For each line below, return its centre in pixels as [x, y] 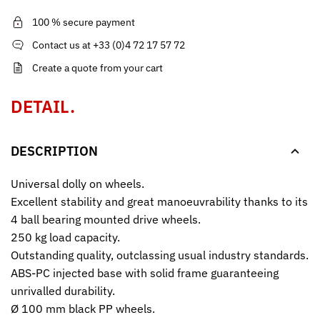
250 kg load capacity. [65, 237]
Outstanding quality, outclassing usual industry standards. [160, 255]
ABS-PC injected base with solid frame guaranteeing [145, 272]
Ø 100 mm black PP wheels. [83, 308]
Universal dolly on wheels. [77, 183]
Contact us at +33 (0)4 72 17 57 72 [109, 45]
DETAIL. [43, 107]
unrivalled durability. [63, 290]
